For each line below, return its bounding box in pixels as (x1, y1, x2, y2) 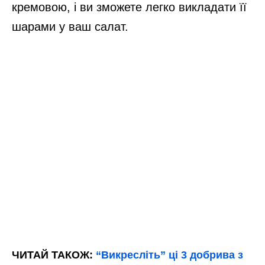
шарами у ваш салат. (12, 20, 128, 33)
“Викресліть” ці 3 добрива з (96, 248, 243, 261)
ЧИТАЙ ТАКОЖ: (12, 248, 96, 261)
